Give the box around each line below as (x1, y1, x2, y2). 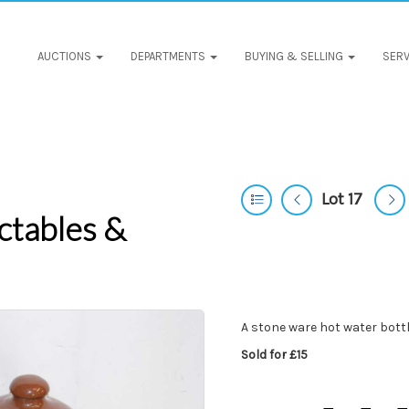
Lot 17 (321, 189, 362, 209)
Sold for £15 (241, 347, 308, 362)
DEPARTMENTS (130, 49, 208, 63)
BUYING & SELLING (244, 49, 346, 63)
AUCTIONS (37, 49, 94, 63)
